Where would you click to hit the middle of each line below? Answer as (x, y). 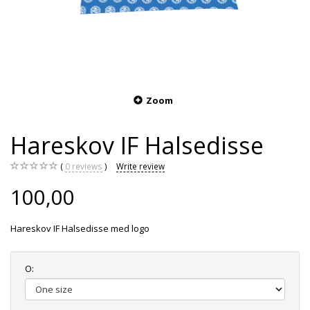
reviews (86, 166)
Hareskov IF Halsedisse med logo (80, 229)
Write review (140, 166)
